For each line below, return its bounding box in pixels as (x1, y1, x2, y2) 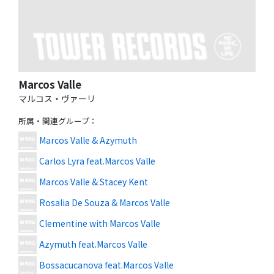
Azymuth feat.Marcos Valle (39, 238, 147, 251)
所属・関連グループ (18, 114, 89, 127)
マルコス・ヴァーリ (18, 92, 95, 105)
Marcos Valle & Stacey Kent (39, 176, 148, 188)
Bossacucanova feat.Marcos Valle (39, 259, 174, 272)
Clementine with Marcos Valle (39, 217, 160, 230)
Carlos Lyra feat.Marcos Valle (39, 155, 155, 168)
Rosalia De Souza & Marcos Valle (39, 196, 170, 209)
